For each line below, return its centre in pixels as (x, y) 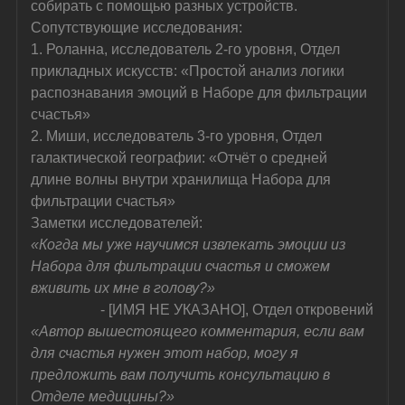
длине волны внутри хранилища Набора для (183, 179)
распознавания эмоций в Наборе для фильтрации (201, 92)
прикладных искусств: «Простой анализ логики (190, 71)
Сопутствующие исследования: (137, 27)
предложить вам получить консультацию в (183, 374)
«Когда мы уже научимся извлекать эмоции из (190, 244)
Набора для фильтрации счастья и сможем (183, 266)
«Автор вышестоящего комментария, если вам (200, 331)
